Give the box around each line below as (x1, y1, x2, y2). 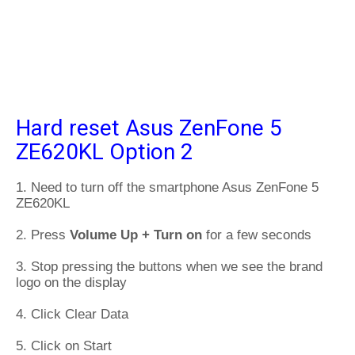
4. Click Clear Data (16, 307, 128, 322)
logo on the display (16, 275, 127, 290)
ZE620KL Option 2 (16, 139, 193, 165)
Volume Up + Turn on (70, 227, 202, 242)
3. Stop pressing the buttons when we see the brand (16, 259, 323, 274)
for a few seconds (202, 227, 311, 242)
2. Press (16, 227, 70, 242)
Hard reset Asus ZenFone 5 (16, 115, 282, 141)
